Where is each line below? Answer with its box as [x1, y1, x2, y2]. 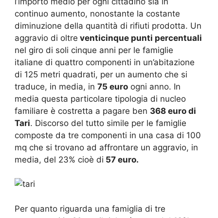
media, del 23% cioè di [15, 154, 104, 164]
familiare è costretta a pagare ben [15, 106, 150, 116]
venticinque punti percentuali [78, 33, 202, 43]
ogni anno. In [128, 81, 181, 91]
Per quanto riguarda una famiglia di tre [15, 203, 165, 214]
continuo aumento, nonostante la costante [15, 8, 180, 18]
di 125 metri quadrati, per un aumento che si [15, 69, 187, 79]
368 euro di [150, 106, 196, 116]
